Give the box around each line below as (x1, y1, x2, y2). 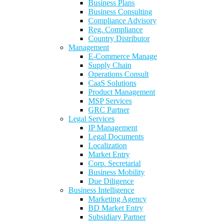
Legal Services (68, 114, 114, 123)
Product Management (88, 88, 155, 96)
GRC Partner (88, 106, 129, 114)
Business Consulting (88, 7, 152, 16)
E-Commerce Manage (88, 52, 157, 60)
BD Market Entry (88, 204, 143, 212)
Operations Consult (88, 70, 149, 78)
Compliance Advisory (88, 16, 157, 25)
